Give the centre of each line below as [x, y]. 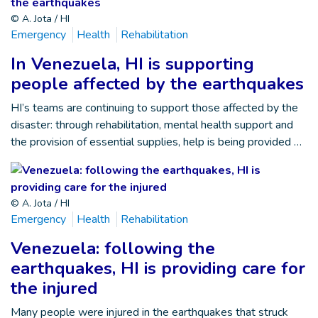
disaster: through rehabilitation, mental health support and [152, 125]
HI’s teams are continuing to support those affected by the [154, 108]
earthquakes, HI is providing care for [158, 268]
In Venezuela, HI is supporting [132, 64]
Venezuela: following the [113, 248]
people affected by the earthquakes [157, 84]
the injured [54, 288]
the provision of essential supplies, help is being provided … [156, 142]
